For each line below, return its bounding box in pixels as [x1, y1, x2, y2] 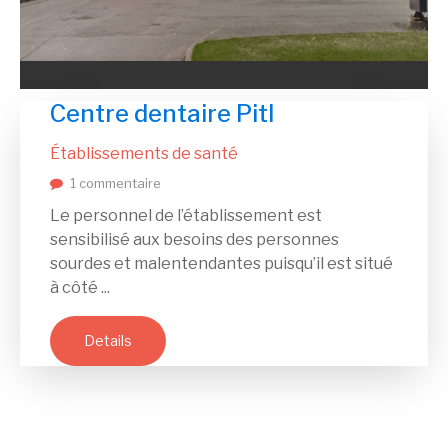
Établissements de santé [50, 144, 238, 164]
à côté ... [50, 278, 110, 298]
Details [84, 332, 132, 350]
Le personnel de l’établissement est [50, 206, 322, 226]
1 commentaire [70, 175, 161, 192]
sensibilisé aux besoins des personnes [50, 230, 339, 250]
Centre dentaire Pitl [50, 99, 274, 129]
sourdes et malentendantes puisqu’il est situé [50, 254, 393, 274]
